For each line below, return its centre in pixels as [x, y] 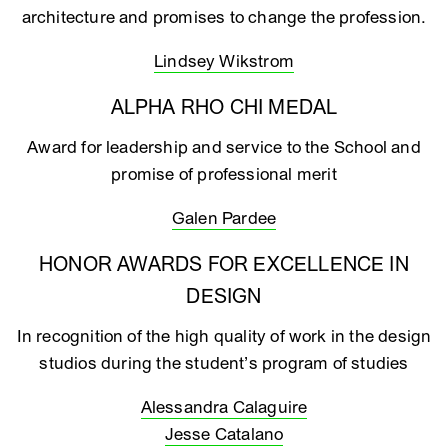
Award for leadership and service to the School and [224, 147]
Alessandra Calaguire [224, 407]
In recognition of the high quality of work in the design [224, 336]
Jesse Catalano [224, 434]
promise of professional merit [224, 174]
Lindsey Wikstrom [224, 61]
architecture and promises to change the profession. [224, 17]
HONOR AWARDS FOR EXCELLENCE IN [224, 265]
